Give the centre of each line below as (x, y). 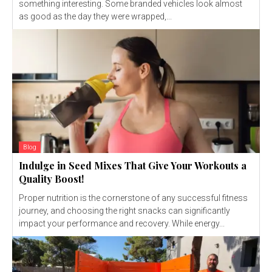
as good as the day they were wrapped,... (95, 16)
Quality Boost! (51, 178)
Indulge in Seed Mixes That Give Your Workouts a (133, 165)
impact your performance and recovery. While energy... (122, 223)
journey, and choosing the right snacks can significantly (124, 210)
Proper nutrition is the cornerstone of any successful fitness (133, 198)
